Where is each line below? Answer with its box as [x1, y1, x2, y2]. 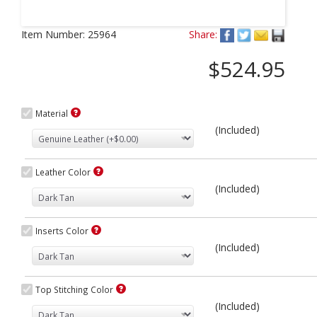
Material [35, 108, 68, 119]
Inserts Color [35, 225, 88, 236]
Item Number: [21, 28, 85, 41]
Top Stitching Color [35, 284, 113, 295]
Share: [189, 28, 217, 41]
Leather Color [35, 166, 91, 178]
